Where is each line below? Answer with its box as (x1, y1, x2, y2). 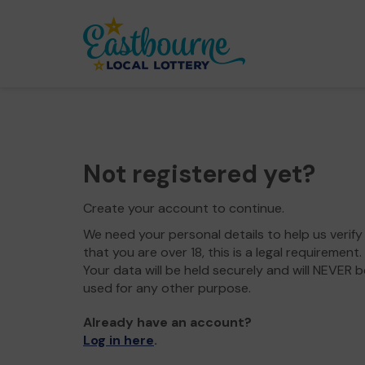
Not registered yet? (83, 158, 315, 190)
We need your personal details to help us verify (83, 226, 363, 243)
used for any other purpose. (83, 279, 251, 297)
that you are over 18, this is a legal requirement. (83, 244, 362, 261)
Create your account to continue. (83, 200, 284, 217)
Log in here (83, 332, 154, 349)
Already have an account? (83, 314, 252, 331)
